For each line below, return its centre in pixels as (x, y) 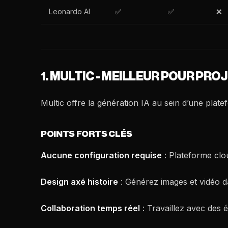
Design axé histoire (79, 182)
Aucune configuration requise (101, 155)
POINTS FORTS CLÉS (87, 134)
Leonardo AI (69, 11)
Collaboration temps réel (90, 208)
